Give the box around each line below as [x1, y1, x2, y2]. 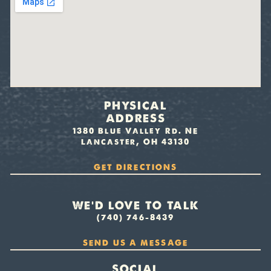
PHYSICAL [104, 99, 167, 113]
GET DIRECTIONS [93, 162, 178, 172]
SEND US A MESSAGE [83, 237, 188, 248]
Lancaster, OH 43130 [80, 136, 191, 147]
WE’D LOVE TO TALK [71, 198, 200, 212]
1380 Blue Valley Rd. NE [72, 125, 199, 136]
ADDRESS [105, 111, 166, 126]
